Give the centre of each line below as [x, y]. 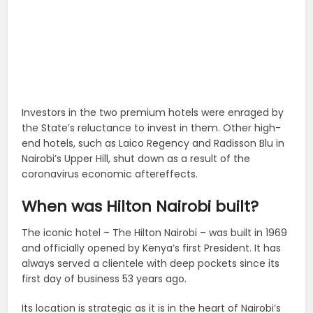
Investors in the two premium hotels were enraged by [153, 113]
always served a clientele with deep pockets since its [151, 264]
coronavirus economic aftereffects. [110, 174]
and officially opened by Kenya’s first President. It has [152, 248]
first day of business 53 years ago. [104, 279]
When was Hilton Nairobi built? [140, 207]
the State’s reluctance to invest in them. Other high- [152, 128]
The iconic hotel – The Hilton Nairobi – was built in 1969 [155, 233]
